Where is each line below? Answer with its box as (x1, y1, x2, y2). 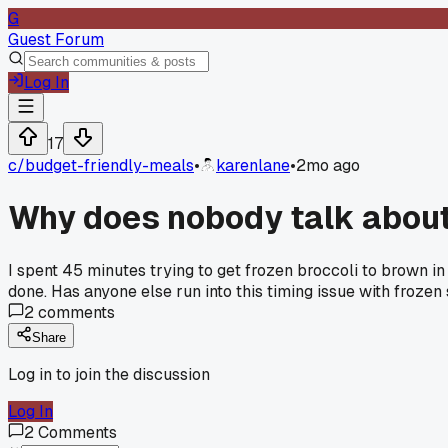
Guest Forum (8, 29, 104, 50)
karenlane (216, 155, 290, 176)
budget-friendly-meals (25, 155, 194, 176)
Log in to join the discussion (8, 363, 210, 385)
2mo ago (296, 155, 360, 176)
